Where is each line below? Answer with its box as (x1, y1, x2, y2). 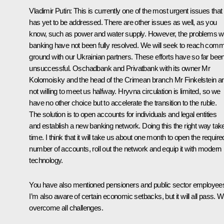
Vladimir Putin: (29, 6, 72, 15)
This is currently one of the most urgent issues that (71, 6, 222, 15)
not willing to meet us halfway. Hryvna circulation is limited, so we (29, 86, 220, 95)
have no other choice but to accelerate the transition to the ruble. (29, 98, 217, 107)
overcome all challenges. (29, 203, 103, 212)
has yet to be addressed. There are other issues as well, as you (29, 17, 217, 26)
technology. (29, 155, 63, 164)
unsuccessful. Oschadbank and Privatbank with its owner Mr (29, 63, 210, 72)
